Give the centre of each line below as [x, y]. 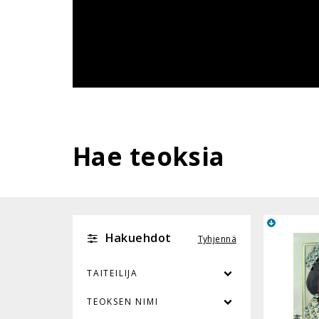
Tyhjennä [217, 239]
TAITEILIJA [113, 273]
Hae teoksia [149, 156]
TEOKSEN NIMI [123, 301]
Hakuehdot [138, 237]
